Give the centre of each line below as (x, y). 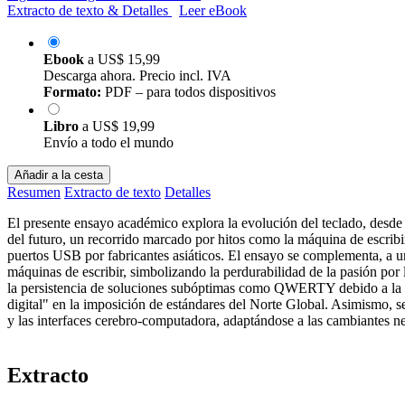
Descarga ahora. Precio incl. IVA (137, 75)
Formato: (72, 91)
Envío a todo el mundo (108, 142)
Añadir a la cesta (59, 174)
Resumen (34, 192)
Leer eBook (213, 10)
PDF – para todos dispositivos (188, 91)
